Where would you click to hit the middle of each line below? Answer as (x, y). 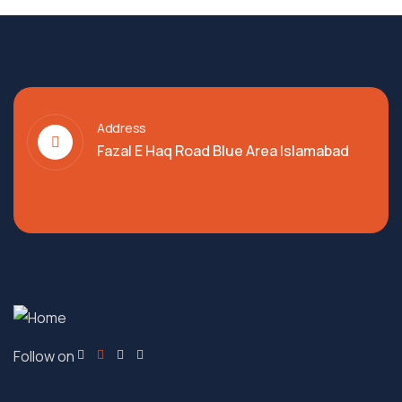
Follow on (44, 356)
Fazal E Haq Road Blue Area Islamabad (223, 151)
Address (122, 128)
